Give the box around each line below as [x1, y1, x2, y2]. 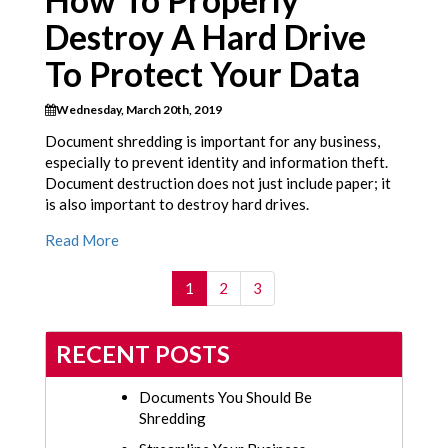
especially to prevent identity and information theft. [45, 153, 388, 172]
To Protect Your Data [45, 54, 360, 95]
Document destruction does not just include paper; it [45, 174, 391, 193]
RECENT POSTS [56, 340, 230, 369]
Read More [45, 231, 119, 250]
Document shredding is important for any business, [45, 132, 380, 151]
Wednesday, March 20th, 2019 [56, 102, 222, 118]
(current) [193, 278, 251, 297]
